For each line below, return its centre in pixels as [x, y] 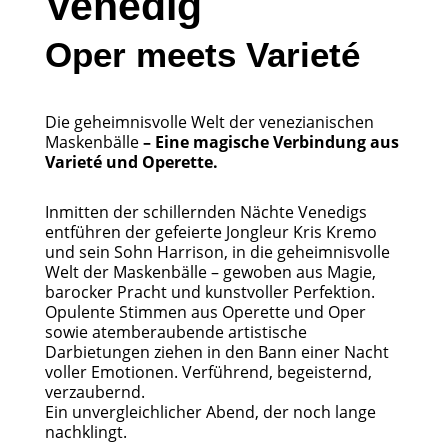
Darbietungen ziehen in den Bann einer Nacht [216, 351]
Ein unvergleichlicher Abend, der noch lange [210, 411]
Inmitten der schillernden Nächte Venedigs [205, 211]
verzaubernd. [94, 391]
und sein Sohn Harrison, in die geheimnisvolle [217, 251]
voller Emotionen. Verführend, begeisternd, [208, 371]
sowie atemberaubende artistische [175, 331]
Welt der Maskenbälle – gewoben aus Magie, [210, 271]
